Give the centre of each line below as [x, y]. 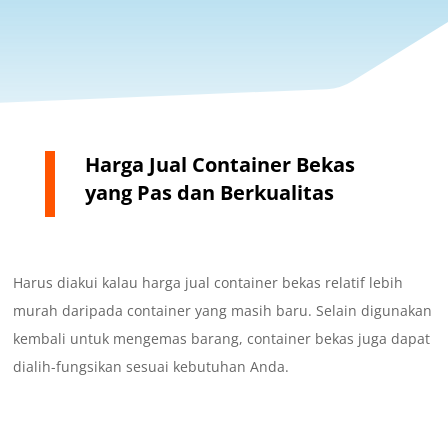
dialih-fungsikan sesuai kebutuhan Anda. [151, 367]
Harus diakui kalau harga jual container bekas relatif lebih [208, 283]
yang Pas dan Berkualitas [209, 193]
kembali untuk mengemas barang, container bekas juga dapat [222, 339]
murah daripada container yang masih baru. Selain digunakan [223, 311]
